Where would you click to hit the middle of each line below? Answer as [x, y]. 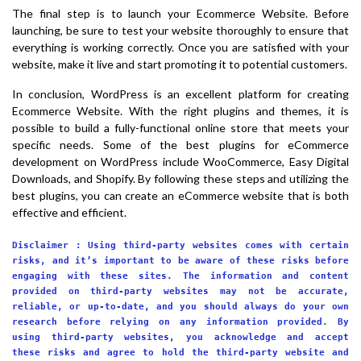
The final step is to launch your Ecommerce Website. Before [180, 13]
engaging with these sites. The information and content [180, 275]
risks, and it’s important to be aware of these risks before [180, 260]
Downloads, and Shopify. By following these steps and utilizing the [180, 178]
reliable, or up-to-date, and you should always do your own [180, 306]
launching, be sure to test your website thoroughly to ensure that [180, 30]
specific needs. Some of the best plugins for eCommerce [180, 145]
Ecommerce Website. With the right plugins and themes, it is [180, 111]
